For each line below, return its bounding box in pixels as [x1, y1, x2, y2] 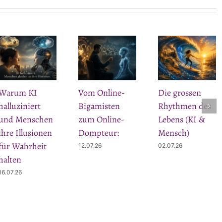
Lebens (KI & [158, 113, 206, 126]
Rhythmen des [158, 100, 212, 112]
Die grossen [158, 87, 202, 99]
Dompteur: [78, 127, 119, 139]
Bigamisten [78, 100, 120, 112]
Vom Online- [78, 87, 125, 99]
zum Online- [78, 113, 124, 126]
